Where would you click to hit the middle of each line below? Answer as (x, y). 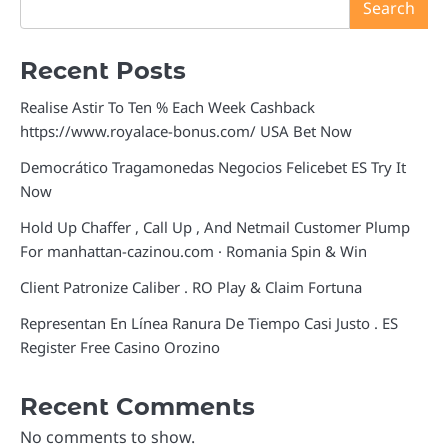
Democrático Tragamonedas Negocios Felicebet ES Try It (213, 166)
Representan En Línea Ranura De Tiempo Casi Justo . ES (209, 322)
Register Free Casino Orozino (120, 346)
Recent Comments (137, 406)
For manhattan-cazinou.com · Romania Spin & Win (193, 250)
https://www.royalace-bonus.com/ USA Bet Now (186, 130)
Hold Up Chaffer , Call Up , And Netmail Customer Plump (215, 226)
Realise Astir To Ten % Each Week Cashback (167, 106)
